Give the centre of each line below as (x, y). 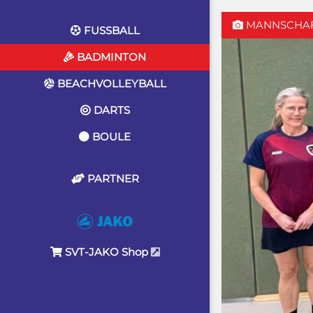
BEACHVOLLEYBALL (110, 83)
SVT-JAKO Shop (106, 252)
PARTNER (111, 179)
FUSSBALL (110, 30)
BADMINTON (110, 57)
